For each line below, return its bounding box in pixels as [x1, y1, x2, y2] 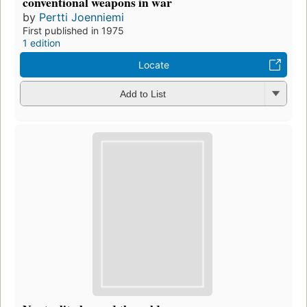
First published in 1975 [23, 24, 124, 36]
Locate [138, 58, 169, 71]
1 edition [23, 36, 60, 49]
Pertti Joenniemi [39, 10, 124, 24]
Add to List [119, 88, 166, 100]
